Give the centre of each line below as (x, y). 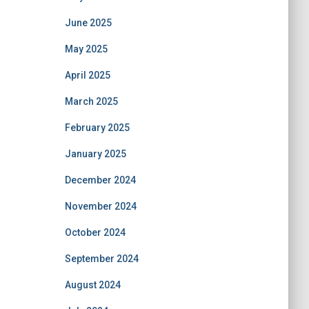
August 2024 (92, 285)
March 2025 (91, 101)
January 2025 (95, 154)
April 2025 (87, 75)
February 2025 (97, 128)
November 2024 (100, 206)
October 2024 (95, 232)
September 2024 (101, 259)
